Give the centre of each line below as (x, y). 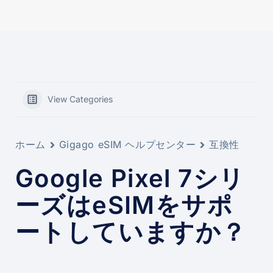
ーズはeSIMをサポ (124, 205)
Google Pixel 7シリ (130, 179)
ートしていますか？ (131, 232)
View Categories (80, 99)
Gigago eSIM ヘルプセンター (127, 145)
